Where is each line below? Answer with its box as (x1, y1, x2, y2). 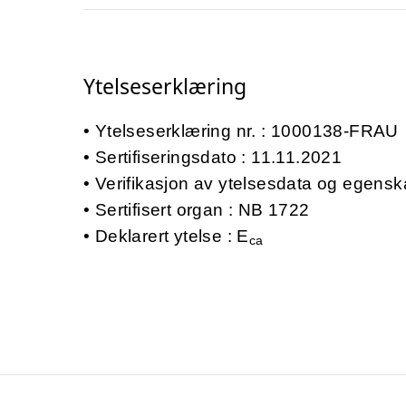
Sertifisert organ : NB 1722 (94, 199, 310, 219)
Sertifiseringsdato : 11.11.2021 (94, 147, 343, 167)
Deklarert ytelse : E (94, 226, 249, 246)
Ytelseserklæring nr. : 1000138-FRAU (94, 121, 399, 140)
